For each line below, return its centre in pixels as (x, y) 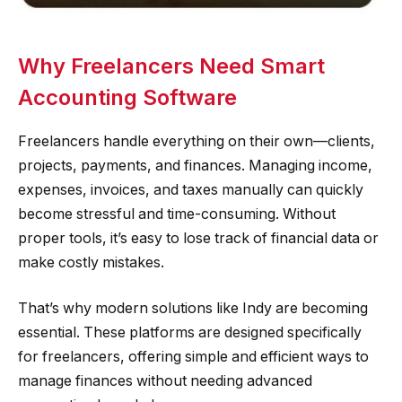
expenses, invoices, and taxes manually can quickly (191, 189)
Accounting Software (127, 97)
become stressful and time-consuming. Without (177, 214)
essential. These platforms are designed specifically (190, 333)
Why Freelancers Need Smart (171, 66)
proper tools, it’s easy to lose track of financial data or (198, 238)
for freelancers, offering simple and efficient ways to (193, 357)
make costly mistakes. (91, 262)
